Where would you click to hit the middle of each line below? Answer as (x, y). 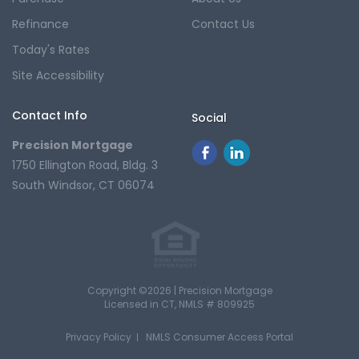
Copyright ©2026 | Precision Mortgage (179, 290)
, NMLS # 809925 (215, 304)
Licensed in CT (139, 304)
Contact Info (50, 115)
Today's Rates (51, 50)
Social (209, 118)
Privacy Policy (99, 337)
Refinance (40, 24)
